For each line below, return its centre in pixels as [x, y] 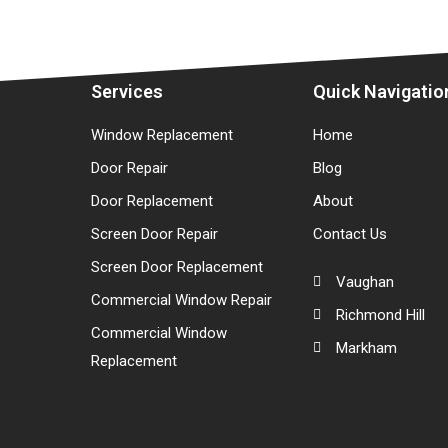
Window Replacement [161, 134]
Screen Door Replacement [176, 266]
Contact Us [350, 233]
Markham [366, 347]
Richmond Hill [380, 314]
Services [126, 91]
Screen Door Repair [154, 233]
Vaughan [364, 281]
